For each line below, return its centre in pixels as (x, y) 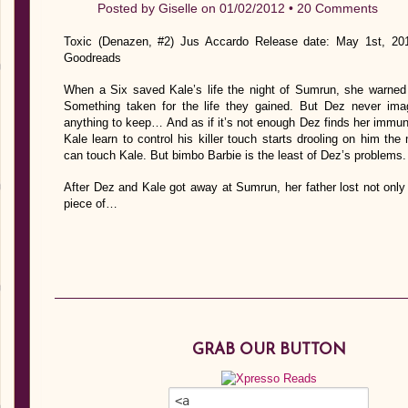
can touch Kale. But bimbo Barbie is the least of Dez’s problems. (235, 155)
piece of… (91, 204)
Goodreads (92, 58)
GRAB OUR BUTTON (269, 351)
